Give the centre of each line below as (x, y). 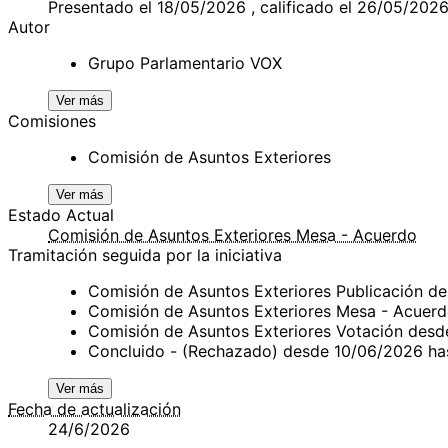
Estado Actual (61, 214)
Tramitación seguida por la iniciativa (145, 254)
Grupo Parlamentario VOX (185, 62)
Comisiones (52, 120)
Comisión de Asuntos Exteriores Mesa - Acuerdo (232, 234)
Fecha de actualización (94, 408)
